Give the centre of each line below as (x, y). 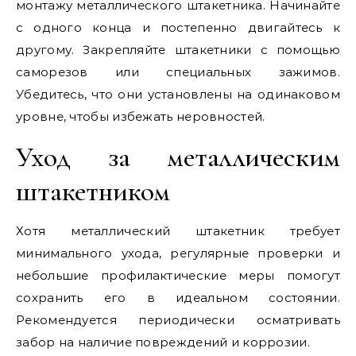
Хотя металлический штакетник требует (178, 231)
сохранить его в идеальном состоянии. (178, 298)
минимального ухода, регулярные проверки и (178, 253)
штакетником (93, 192)
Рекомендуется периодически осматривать (178, 320)
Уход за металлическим (178, 157)
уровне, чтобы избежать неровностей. (141, 117)
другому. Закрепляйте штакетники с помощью (178, 50)
